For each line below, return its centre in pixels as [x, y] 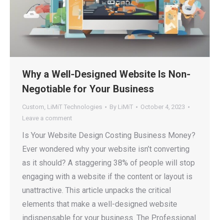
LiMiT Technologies [75, 107]
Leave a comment [47, 118]
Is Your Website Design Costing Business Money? [109, 136]
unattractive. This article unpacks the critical [96, 191]
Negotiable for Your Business [88, 89]
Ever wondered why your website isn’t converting [106, 149]
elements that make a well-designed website [100, 204]
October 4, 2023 [163, 107]
